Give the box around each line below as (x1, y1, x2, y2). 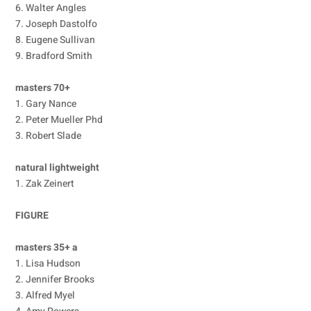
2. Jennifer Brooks (15, 272, 95, 287)
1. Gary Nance (15, 96, 77, 111)
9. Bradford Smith (15, 49, 93, 63)
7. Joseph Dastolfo (15, 17, 98, 31)
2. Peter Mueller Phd (15, 112, 103, 127)
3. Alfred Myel (15, 288, 76, 303)
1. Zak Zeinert (15, 176, 75, 191)
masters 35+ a (15, 240, 78, 255)
